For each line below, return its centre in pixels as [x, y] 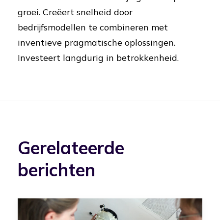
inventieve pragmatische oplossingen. [96, 42]
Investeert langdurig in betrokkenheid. [98, 58]
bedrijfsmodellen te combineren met [93, 27]
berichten [56, 170]
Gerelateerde [71, 148]
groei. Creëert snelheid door [75, 12]
